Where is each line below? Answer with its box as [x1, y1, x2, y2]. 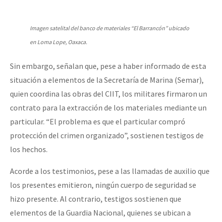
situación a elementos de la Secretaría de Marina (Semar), [10, 74, 204, 85]
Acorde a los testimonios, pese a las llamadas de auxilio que [10, 166, 210, 176]
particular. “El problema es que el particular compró [10, 116, 185, 126]
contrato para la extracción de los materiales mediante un [10, 102, 207, 112]
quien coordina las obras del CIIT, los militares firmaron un [10, 88, 207, 99]
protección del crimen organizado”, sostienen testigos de [10, 130, 204, 140]
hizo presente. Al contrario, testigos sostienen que [10, 193, 181, 204]
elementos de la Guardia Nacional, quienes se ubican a [10, 207, 191, 218]
